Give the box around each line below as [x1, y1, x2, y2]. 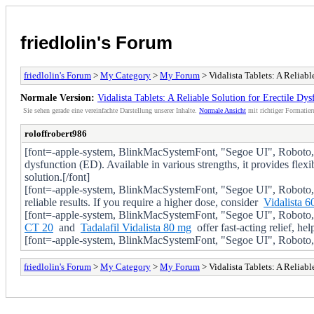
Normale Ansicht [199, 106, 246, 114]
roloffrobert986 [25, 128, 87, 139]
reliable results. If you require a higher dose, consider [25, 196, 264, 208]
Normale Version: [20, 91, 95, 103]
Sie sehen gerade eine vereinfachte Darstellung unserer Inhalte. [23, 106, 199, 114]
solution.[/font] [25, 170, 90, 183]
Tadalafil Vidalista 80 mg [81, 221, 191, 233]
